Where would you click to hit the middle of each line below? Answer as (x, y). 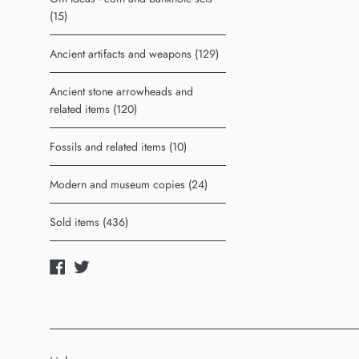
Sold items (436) (89, 222)
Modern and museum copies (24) (129, 184)
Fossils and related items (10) (118, 146)
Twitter (107, 264)
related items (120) (93, 109)
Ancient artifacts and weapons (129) (134, 53)
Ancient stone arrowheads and (121, 91)
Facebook (92, 264)
